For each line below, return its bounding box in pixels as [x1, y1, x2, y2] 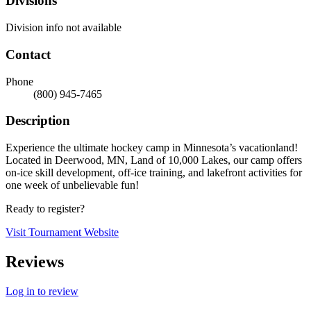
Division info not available [6, 22, 121, 34]
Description [6, 113, 70, 128]
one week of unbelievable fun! [6, 179, 139, 191]
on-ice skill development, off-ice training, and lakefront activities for [6, 167, 302, 178]
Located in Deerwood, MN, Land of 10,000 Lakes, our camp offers [6, 154, 302, 166]
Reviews [6, 252, 64, 271]
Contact [6, 47, 51, 62]
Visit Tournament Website [6, 226, 119, 238]
